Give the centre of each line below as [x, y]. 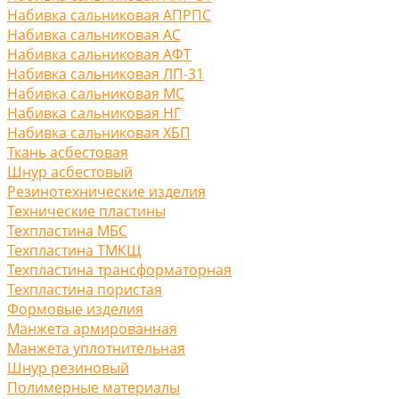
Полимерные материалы [94, 387]
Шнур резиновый [68, 367]
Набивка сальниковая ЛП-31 [106, 73]
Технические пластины [86, 211]
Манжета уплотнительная [96, 348]
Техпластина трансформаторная [119, 269]
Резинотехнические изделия [106, 191]
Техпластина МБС [67, 230]
